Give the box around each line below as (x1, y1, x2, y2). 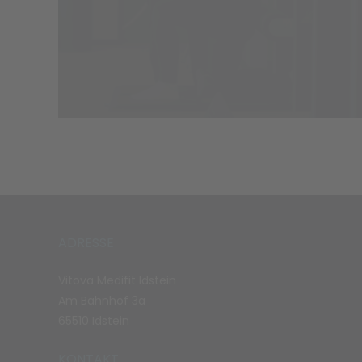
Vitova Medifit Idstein (58, 272, 176, 289)
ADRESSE (58, 234, 114, 253)
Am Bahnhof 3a (58, 293, 145, 309)
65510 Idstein (58, 313, 129, 330)
